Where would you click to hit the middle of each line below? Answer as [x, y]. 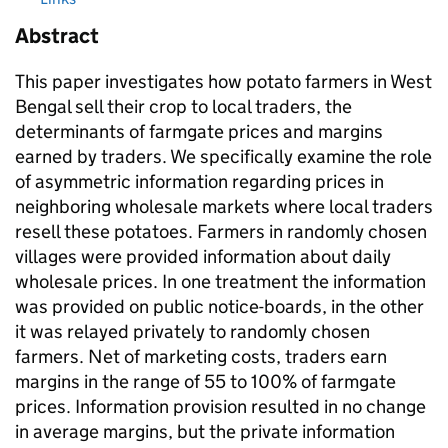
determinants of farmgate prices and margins [199, 131]
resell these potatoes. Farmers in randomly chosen [221, 231]
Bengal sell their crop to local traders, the [183, 106]
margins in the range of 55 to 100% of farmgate [205, 381]
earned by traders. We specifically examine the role [223, 156]
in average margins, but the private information [205, 431]
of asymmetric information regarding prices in [199, 181]
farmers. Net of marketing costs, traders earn [201, 356]
